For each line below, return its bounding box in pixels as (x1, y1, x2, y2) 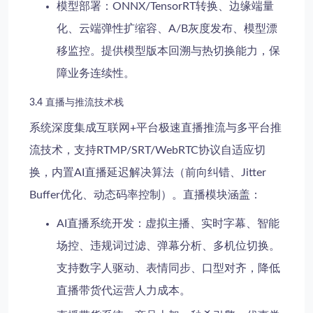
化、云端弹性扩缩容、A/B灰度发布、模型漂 (57, 22, 278, 34)
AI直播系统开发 (57, 218, 135, 230)
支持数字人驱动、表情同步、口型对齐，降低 (57, 263, 281, 275)
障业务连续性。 (57, 67, 136, 79)
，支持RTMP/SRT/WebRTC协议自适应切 (63, 144, 265, 156)
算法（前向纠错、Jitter (152, 166, 266, 178)
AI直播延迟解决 (74, 166, 152, 178)
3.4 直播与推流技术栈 (29, 97, 124, 108)
